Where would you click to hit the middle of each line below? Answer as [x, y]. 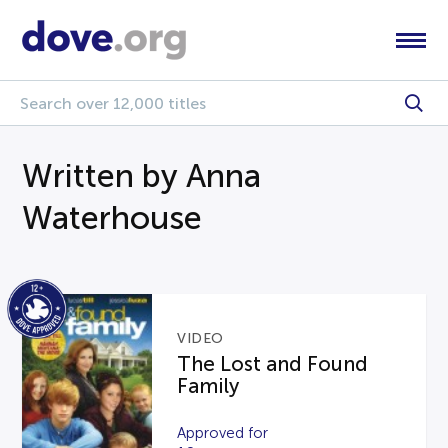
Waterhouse [112, 218]
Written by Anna [142, 176]
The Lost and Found [273, 363]
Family [208, 385]
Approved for [223, 432]
